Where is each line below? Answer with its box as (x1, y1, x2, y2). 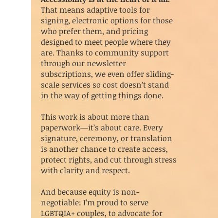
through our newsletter (41, 57, 126, 69)
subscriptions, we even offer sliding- (41, 68, 174, 79)
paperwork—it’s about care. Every (41, 122, 163, 133)
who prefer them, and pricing (41, 25, 148, 36)
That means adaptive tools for (41, 4, 150, 15)
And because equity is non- (41, 186, 139, 197)
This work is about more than (41, 111, 149, 122)
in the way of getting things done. (41, 90, 163, 101)
